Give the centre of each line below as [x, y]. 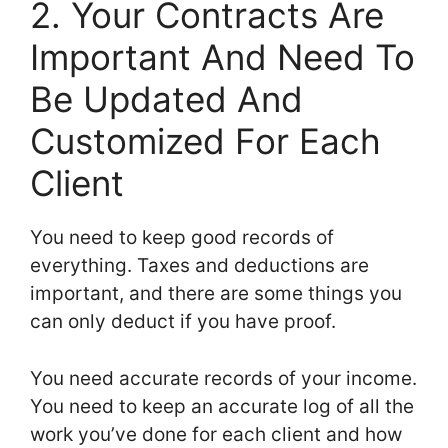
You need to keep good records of [182, 238]
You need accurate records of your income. [223, 378]
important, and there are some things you [216, 294]
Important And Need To [222, 57]
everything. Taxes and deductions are [199, 266]
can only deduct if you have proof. [183, 322]
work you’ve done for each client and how [216, 434]
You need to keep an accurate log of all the [222, 406]
